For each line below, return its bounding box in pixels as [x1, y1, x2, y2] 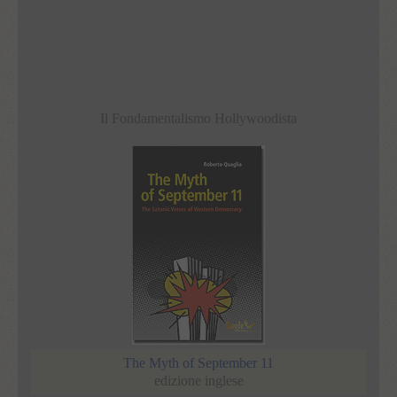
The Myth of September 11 [123, 354, 274, 370]
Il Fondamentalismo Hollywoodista [100, 110, 297, 126]
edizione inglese [153, 372, 244, 388]
